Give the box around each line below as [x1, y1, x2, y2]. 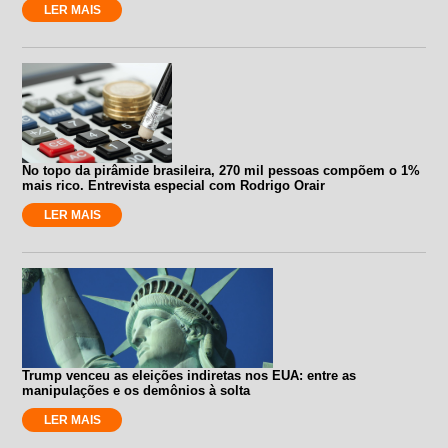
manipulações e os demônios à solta [22, 382, 251, 398]
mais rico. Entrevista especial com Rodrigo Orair [22, 177, 326, 193]
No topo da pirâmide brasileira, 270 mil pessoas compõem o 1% [22, 162, 421, 178]
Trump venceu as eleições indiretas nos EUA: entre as [22, 367, 357, 383]
